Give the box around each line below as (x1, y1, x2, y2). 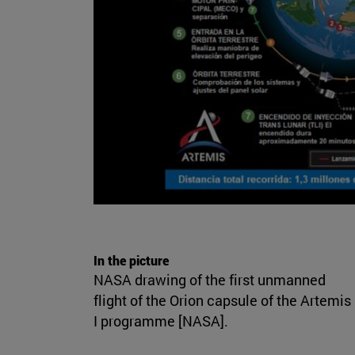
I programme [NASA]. (94, 311, 228, 331)
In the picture (94, 252, 169, 269)
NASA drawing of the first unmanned (94, 270, 326, 290)
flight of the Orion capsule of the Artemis (94, 291, 351, 311)
